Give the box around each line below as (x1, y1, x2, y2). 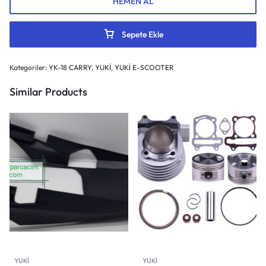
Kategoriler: (9, 63, 49, 72)
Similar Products (9, 85, 87, 99)
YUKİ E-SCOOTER (115, 63, 174, 72)
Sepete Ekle (121, 29, 163, 40)
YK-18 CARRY (49, 63, 91, 72)
